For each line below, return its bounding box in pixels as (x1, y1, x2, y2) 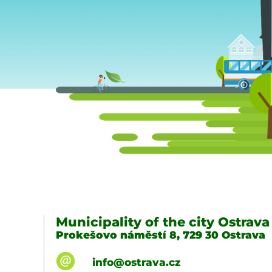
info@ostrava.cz (92, 256, 180, 268)
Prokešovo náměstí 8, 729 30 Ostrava (56, 228, 265, 241)
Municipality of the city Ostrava (56, 214, 270, 229)
